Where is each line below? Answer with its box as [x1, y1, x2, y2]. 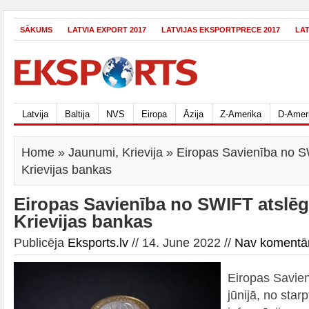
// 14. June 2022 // [128, 235, 235, 250]
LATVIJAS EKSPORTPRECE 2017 [161, 26, 280, 34]
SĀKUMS [20, 26, 52, 34]
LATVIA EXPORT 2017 [68, 26, 146, 34]
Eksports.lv [68, 235, 128, 250]
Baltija [65, 109, 90, 119]
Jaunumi [68, 145, 115, 159]
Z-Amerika [220, 109, 261, 119]
